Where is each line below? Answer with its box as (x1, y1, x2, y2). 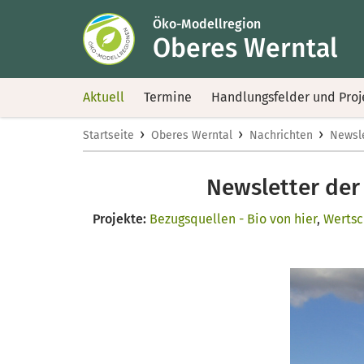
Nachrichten (249, 128, 313, 142)
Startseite (83, 128, 134, 142)
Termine (144, 89, 192, 105)
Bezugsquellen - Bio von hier (149, 211, 317, 227)
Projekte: (92, 211, 146, 227)
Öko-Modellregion (153, 15, 261, 32)
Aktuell (83, 89, 124, 105)
